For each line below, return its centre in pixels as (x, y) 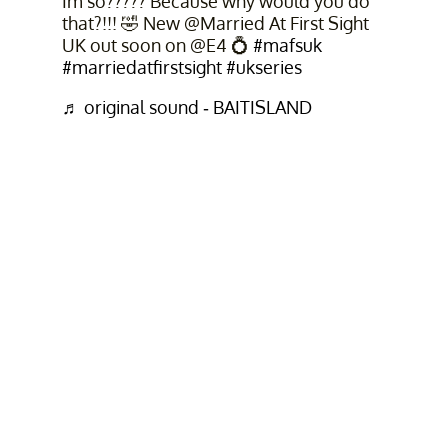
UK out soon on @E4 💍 (157, 45)
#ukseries (263, 67)
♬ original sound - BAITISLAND (186, 107)
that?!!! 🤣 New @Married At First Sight (215, 23)
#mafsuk (287, 45)
